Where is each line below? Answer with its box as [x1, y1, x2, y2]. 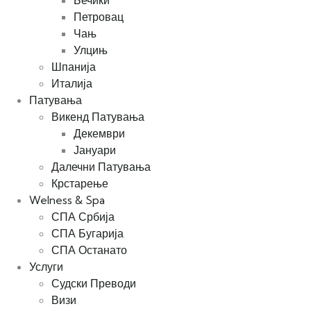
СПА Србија [51, 210, 115, 224]
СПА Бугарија [51, 226, 124, 241]
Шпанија [51, 60, 96, 74]
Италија [51, 76, 92, 91]
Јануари [74, 143, 116, 158]
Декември [74, 126, 125, 141]
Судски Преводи [51, 276, 136, 291]
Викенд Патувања [51, 110, 144, 124]
